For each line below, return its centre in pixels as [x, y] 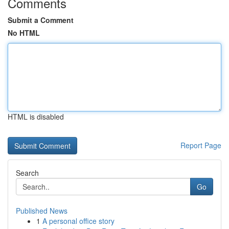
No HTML [24, 33]
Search [27, 173]
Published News [42, 211]
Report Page [201, 145]
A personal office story [78, 221]
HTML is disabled [36, 117]
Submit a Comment [41, 20]
